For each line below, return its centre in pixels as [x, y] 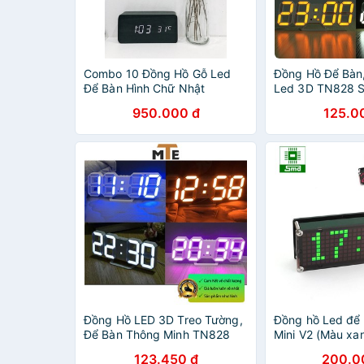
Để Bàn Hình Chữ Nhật [144, 88]
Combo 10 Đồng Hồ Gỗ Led [158, 74]
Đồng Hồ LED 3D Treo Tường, [163, 320]
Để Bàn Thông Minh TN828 [157, 334]
